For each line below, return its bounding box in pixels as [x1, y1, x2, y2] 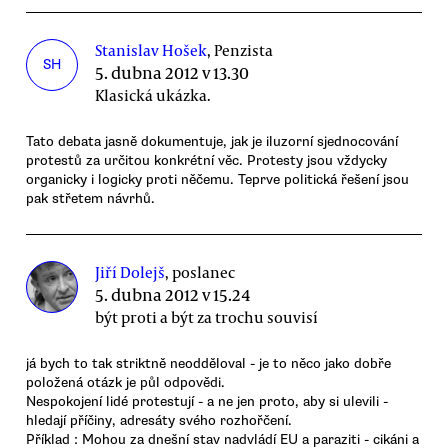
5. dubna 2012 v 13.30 [95, 60, 250, 84]
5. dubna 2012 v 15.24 [95, 282, 252, 306]
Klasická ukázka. [95, 84, 212, 105]
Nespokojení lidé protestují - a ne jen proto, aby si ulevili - [26, 392, 388, 410]
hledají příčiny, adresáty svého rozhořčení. [26, 411, 292, 429]
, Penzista [207, 39, 274, 60]
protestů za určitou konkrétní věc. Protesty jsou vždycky [26, 151, 387, 169]
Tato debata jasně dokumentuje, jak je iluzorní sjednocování [26, 132, 398, 150]
